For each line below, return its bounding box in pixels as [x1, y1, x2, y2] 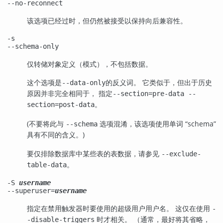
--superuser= [7, 186, 55, 195]
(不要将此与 [27, 119, 66, 129]
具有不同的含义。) [27, 130, 85, 140]
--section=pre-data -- [112, 90, 196, 98]
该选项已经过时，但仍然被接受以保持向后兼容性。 [27, 16, 187, 26]
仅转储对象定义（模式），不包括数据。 [27, 59, 152, 69]
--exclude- [161, 150, 201, 158]
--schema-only [7, 42, 59, 50]
